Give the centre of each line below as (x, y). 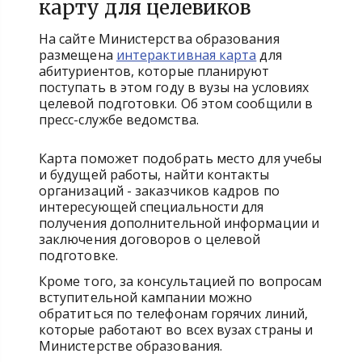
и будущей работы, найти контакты (154, 175)
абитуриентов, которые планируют (154, 71)
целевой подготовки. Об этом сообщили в (176, 103)
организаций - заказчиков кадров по (159, 191)
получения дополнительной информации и (179, 223)
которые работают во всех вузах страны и (176, 330)
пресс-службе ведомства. (120, 120)
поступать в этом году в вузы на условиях (174, 87)
